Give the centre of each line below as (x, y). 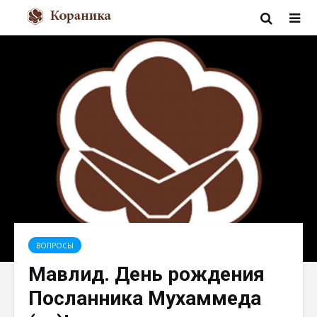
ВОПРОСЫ (55, 246)
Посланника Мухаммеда (145, 298)
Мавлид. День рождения (146, 274)
